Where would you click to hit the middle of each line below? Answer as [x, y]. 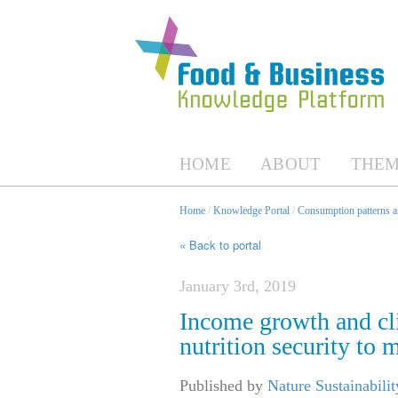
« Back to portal [220, 245]
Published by [223, 386]
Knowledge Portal [251, 210]
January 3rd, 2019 [238, 287]
